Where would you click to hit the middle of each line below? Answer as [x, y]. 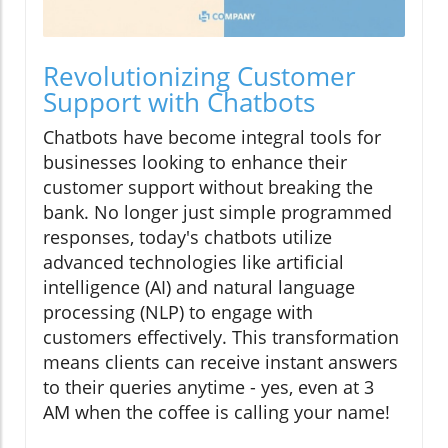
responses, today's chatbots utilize [187, 237]
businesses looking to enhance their [195, 162]
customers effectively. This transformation [221, 337]
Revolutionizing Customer [199, 76]
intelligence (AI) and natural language [199, 287]
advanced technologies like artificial [193, 262]
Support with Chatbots [179, 102]
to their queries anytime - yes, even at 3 [208, 387]
